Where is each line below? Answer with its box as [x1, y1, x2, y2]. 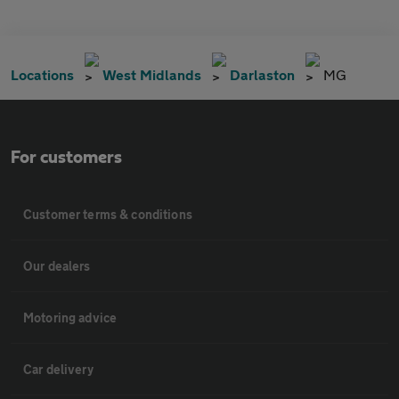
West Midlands [102, 65, 201, 83]
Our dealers [23, 257, 91, 273]
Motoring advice [23, 309, 118, 325]
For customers [11, 148, 122, 167]
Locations [11, 65, 74, 83]
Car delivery [23, 361, 94, 377]
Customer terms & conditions [23, 206, 192, 222]
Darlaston [230, 65, 295, 83]
